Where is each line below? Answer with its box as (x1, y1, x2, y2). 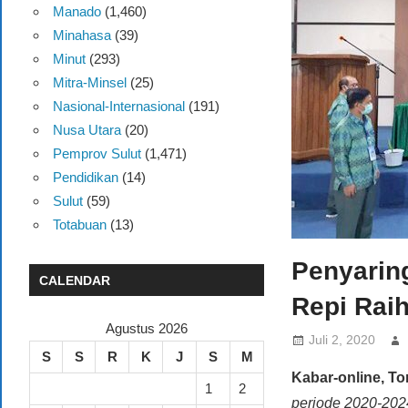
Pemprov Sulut (52, 145, 141, 161)
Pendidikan (52, 168, 118, 185)
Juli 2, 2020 (309, 332, 376, 348)
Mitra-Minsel (52, 74, 127, 90)
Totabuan (52, 216, 107, 232)
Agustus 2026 (106, 320, 188, 336)
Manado (52, 3, 101, 19)
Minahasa (52, 26, 111, 43)
